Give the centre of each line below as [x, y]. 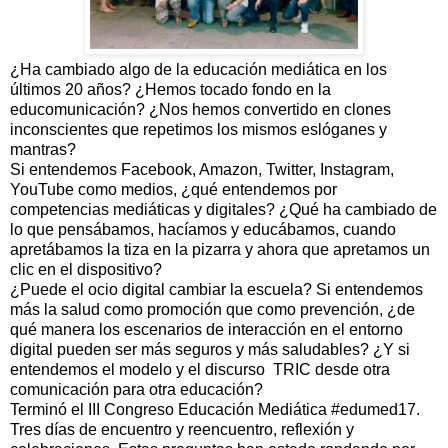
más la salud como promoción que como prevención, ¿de [212, 309]
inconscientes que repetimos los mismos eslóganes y [198, 129]
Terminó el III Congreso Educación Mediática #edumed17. [215, 409]
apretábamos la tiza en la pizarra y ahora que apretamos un [220, 249]
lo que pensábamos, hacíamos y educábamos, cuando [203, 229]
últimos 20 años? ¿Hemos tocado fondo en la [170, 89]
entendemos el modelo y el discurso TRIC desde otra [200, 369]
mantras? [43, 149]
